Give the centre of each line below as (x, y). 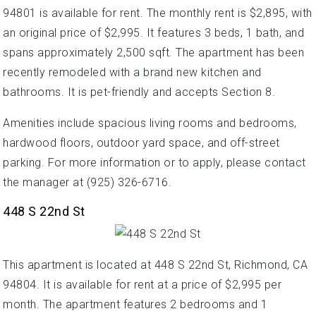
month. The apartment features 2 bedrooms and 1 (135, 305)
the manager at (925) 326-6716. (87, 182)
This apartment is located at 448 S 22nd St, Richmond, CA (155, 265)
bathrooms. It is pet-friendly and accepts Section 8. (139, 92)
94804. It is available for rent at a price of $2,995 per (142, 285)
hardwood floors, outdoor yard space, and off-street (141, 142)
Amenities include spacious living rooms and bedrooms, (150, 123)
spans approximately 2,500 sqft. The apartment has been (153, 52)
